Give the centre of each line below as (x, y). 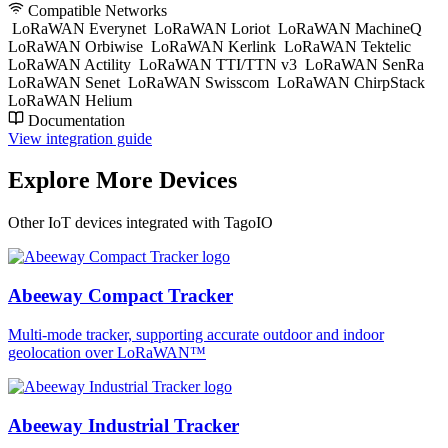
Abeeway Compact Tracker (120, 296)
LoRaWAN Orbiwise (77, 46)
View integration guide (80, 138)
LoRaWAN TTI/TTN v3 (218, 64)
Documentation (74, 120)
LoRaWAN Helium (70, 100)
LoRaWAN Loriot (212, 28)
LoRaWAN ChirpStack (351, 82)
